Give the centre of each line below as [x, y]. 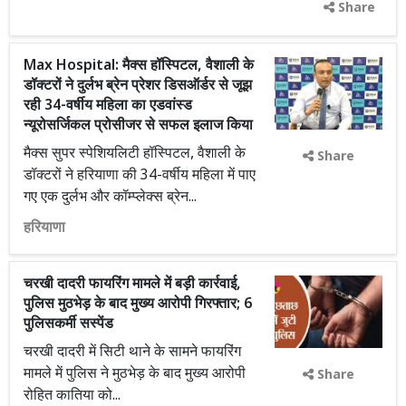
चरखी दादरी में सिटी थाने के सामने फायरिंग [132, 353]
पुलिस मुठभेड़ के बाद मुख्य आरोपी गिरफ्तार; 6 [138, 304]
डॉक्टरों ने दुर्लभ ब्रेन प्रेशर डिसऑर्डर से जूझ [138, 86]
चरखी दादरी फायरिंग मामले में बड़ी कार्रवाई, [132, 285]
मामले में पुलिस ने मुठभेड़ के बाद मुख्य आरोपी [135, 374]
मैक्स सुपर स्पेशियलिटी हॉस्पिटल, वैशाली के [135, 154]
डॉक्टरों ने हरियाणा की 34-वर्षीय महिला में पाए [140, 176]
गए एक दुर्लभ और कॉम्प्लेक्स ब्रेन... [110, 198]
